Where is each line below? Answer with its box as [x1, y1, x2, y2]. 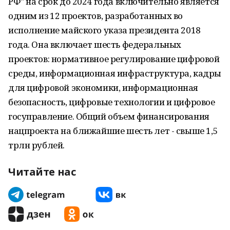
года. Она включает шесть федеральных [8, 39, 181, 50]
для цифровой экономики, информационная [8, 82, 199, 93]
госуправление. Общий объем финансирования [8, 110, 209, 122]
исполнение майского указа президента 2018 [8, 24, 201, 36]
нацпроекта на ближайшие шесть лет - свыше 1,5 [8, 125, 218, 137]
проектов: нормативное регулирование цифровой [8, 53, 220, 65]
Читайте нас [8, 165, 76, 179]
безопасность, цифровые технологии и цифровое [8, 96, 215, 108]
